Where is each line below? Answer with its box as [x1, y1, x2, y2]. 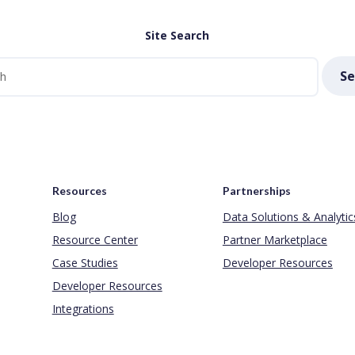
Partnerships [222, 183, 291, 197]
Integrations [52, 300, 114, 316]
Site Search [145, 28, 210, 44]
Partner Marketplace [222, 231, 327, 247]
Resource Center [52, 231, 138, 247]
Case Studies [52, 254, 118, 270]
